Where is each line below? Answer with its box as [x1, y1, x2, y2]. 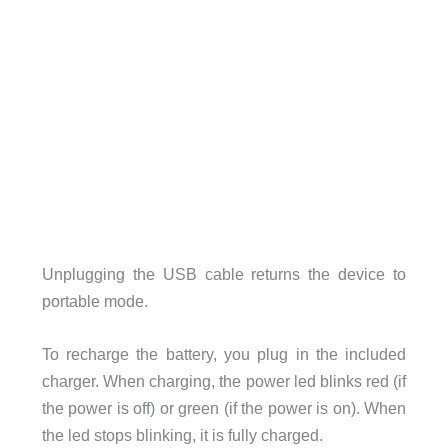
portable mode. [41, 291, 148, 310]
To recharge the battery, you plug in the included [41, 345, 407, 364]
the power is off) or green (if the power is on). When [41, 399, 407, 418]
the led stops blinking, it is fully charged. [41, 426, 323, 445]
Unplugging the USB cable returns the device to [41, 264, 407, 283]
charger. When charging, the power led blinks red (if [41, 372, 407, 391]
